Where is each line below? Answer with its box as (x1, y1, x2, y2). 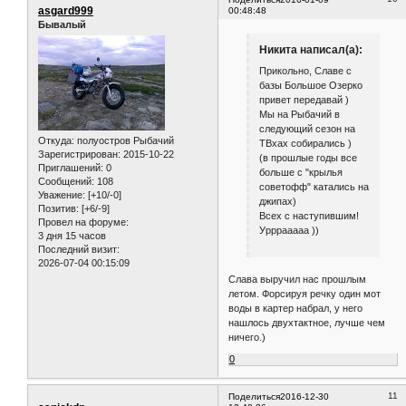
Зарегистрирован (38, 149, 118, 160)
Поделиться (228, 391, 281, 401)
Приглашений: (38, 162, 103, 174)
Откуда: (38, 135, 74, 147)
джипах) (258, 196, 296, 208)
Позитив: (38, 203, 79, 215)
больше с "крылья (258, 167, 343, 179)
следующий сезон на (258, 123, 355, 135)
